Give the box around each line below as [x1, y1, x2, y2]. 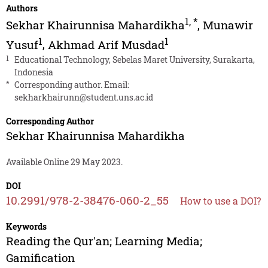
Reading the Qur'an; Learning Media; [5, 233, 202, 248]
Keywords [5, 220, 47, 232]
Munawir [202, 17, 253, 33]
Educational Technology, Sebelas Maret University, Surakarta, [14, 53, 255, 65]
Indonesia [14, 66, 53, 78]
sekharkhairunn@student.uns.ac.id [14, 91, 153, 103]
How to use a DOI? [179, 194, 261, 207]
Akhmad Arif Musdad [47, 36, 165, 52]
